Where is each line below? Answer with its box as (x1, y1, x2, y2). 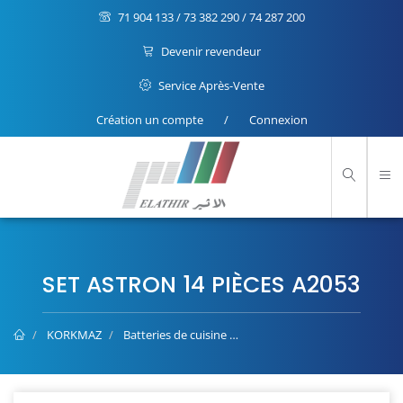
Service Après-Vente (155, 77, 264, 94)
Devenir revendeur (158, 43, 261, 59)
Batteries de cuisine (123, 327, 227, 343)
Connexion (248, 112, 308, 128)
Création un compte (95, 112, 203, 128)
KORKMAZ (47, 327, 102, 343)
